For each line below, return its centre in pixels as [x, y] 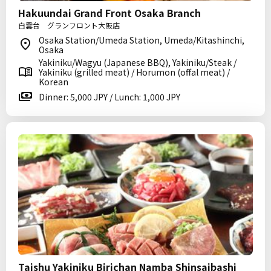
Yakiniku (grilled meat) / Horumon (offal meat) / [134, 72]
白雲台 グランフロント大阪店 [69, 25]
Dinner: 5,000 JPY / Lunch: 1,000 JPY [109, 97]
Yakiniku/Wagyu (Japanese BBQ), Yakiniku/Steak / [138, 62]
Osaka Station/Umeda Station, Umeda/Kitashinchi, [142, 40]
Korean [54, 82]
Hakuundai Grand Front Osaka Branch [109, 13]
